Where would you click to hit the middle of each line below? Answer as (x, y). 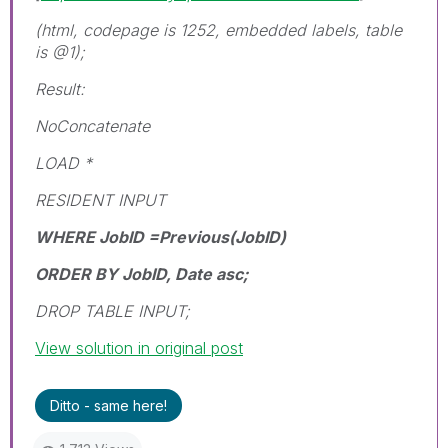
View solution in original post (139, 347)
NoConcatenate (92, 125)
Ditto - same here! (108, 405)
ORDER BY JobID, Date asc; (141, 273)
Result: (60, 88)
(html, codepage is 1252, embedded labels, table (218, 29)
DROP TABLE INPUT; (112, 310)
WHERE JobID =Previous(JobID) (160, 236)
